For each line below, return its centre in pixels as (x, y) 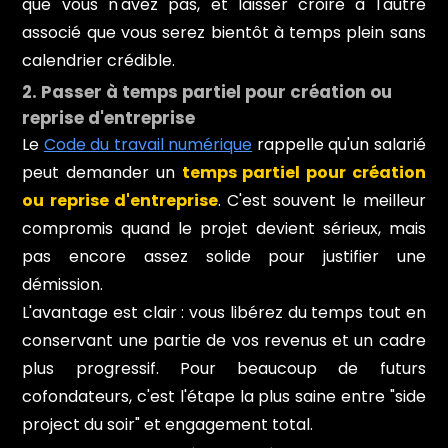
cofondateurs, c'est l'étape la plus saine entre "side (224, 396)
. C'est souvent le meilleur (321, 200)
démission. (63, 284)
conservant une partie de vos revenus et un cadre (224, 340)
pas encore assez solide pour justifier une (224, 256)
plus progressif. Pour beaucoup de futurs (224, 368)
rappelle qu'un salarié (339, 144)
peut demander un (102, 172)
